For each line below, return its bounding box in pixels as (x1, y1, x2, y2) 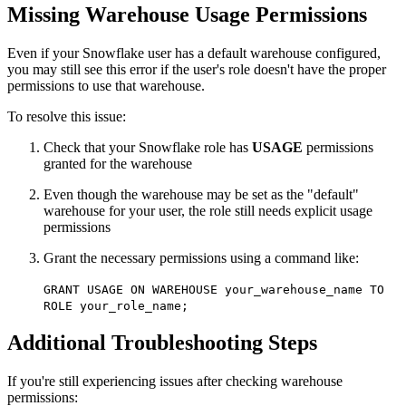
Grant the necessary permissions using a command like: (43, 249, 359, 266)
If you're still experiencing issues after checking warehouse (7, 373, 343, 390)
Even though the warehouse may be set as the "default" (43, 186, 359, 202)
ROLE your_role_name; (43, 298, 188, 313)
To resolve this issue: (7, 108, 126, 124)
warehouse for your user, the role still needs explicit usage (43, 202, 372, 218)
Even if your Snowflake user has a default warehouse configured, (7, 44, 381, 61)
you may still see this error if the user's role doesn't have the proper (7, 61, 386, 77)
